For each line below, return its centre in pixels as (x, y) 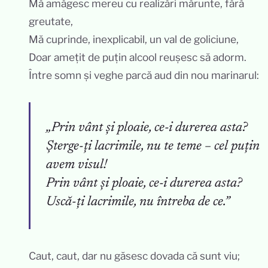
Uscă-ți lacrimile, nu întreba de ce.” (138, 202)
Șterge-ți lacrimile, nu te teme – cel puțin (153, 147)
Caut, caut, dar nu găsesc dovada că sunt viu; (134, 255)
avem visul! (77, 165)
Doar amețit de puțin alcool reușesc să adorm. (138, 57)
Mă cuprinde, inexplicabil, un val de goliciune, (134, 39)
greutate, (51, 21)
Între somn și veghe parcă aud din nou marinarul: (144, 75)
